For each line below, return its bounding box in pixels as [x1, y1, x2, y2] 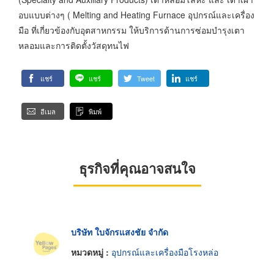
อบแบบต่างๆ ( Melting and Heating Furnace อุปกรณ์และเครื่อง [18, 8, 254, 21]
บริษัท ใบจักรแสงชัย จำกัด [71, 225, 168, 238]
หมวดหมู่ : [71, 246, 111, 259]
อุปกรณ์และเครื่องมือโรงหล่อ [111, 246, 218, 259]
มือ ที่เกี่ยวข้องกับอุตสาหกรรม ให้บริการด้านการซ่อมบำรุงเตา [18, 23, 245, 36]
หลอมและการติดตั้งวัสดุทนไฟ [18, 39, 129, 51]
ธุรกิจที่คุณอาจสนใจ [78, 158, 196, 178]
